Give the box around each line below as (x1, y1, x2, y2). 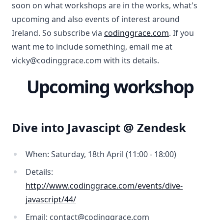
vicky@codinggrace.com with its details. (12, 55, 159, 66)
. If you (169, 27, 194, 38)
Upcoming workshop (26, 74, 194, 99)
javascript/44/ (26, 193, 76, 205)
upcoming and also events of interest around (12, 13, 180, 25)
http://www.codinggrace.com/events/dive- (26, 180, 183, 191)
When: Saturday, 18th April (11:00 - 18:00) (26, 148, 176, 160)
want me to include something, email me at (12, 41, 172, 52)
